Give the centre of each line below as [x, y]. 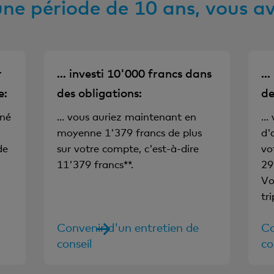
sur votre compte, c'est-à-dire [128, 148]
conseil [75, 243]
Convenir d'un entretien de [128, 227]
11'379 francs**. [95, 164]
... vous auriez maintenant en [127, 116]
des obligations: [100, 92]
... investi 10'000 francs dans [135, 73]
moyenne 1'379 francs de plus [130, 132]
